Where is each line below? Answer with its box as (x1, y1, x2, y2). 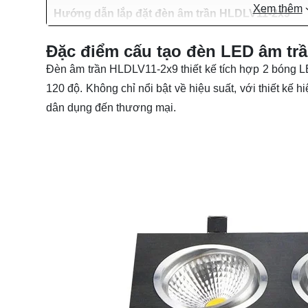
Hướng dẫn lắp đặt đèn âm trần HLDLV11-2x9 (54, 7, 290, 19)
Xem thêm (252, 2, 302, 14)
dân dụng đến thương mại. (46, 101, 176, 113)
